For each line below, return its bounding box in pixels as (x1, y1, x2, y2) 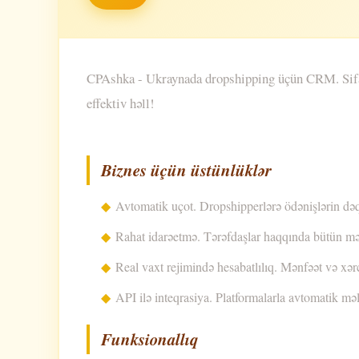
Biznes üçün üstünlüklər (101, 158, 272, 182)
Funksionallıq (101, 327, 198, 351)
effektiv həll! (87, 94, 155, 112)
